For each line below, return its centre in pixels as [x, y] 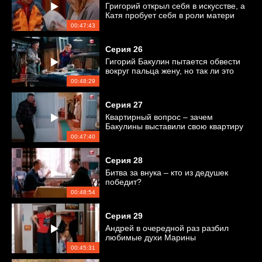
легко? [118, 80]
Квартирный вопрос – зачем [159, 117]
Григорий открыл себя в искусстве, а [175, 6]
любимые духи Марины [151, 237]
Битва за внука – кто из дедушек [167, 173]
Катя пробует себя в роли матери [170, 15]
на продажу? [130, 136]
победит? [123, 182]
